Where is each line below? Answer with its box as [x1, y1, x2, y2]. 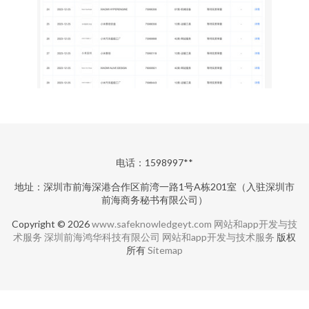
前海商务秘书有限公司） [101, 194, 208, 206]
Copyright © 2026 [12, 218, 92, 230]
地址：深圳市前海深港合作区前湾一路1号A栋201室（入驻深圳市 [14, 181, 295, 192]
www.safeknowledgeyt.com [92, 218, 212, 230]
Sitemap [148, 244, 183, 256]
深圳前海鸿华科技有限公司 [44, 231, 160, 243]
